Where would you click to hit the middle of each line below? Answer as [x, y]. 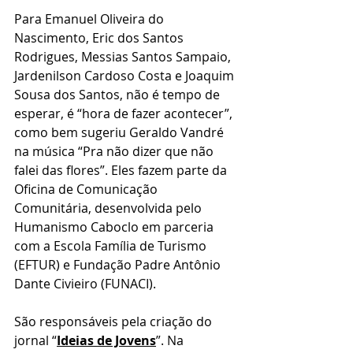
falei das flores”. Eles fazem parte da [122, 171]
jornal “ [35, 341]
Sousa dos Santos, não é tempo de [119, 95]
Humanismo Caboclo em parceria [115, 227]
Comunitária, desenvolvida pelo [110, 208]
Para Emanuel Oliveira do [91, 19]
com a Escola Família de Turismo [112, 246]
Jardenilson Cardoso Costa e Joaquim [126, 76]
